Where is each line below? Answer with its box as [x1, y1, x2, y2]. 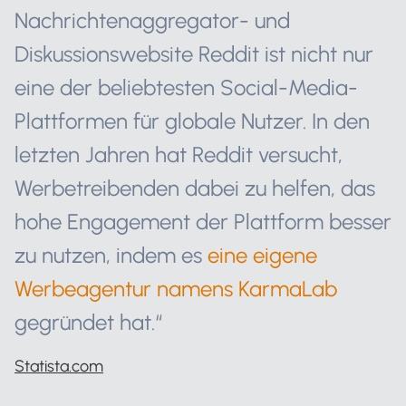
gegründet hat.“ [14, 309, 162, 335]
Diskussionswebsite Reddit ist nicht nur [14, 41, 373, 67]
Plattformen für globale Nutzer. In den [14, 108, 370, 134]
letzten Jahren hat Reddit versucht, [14, 141, 343, 168]
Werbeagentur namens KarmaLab [14, 275, 337, 302]
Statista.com [14, 356, 103, 376]
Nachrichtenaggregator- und [14, 7, 290, 34]
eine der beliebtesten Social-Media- [14, 74, 358, 101]
